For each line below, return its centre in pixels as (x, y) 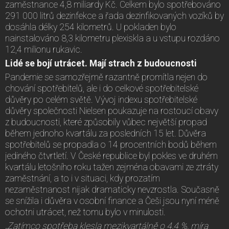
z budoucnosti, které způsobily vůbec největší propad (106, 122)
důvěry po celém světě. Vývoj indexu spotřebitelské (101, 99)
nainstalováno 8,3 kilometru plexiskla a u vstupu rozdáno (112, 38)
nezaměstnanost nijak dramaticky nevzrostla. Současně (112, 189)
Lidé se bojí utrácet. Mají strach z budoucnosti (101, 63)
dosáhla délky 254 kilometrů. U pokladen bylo (91, 27)
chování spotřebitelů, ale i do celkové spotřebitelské (102, 88)
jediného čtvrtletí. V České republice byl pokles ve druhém (111, 156)
